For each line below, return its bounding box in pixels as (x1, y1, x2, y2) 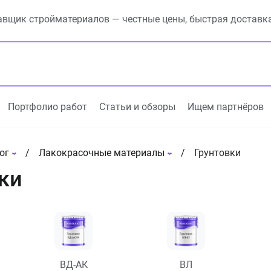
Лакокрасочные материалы (38, 147, 165, 158)
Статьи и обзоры (99, 101, 175, 113)
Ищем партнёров (188, 101, 264, 113)
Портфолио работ (8, 101, 87, 113)
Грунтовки (194, 147, 241, 158)
